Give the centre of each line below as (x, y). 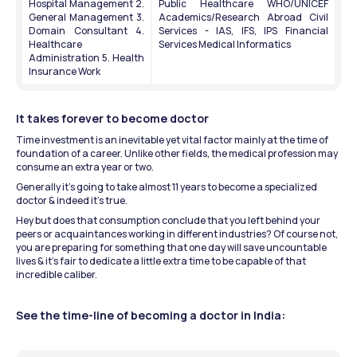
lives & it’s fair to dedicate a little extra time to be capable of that (161, 261)
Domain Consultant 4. (86, 30)
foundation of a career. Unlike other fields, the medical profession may (177, 153)
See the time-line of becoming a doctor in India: (151, 315)
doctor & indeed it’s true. (72, 200)
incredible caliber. (57, 274)
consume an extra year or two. (85, 167)
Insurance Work (65, 71)
